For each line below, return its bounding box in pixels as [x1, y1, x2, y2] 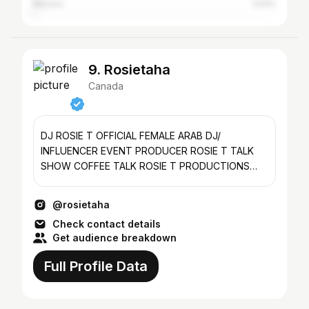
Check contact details [52, 218, 161, 230]
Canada [88, 80, 123, 92]
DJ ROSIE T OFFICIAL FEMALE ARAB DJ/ [41, 130, 139, 141]
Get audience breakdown [52, 232, 177, 243]
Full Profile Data [44, 258, 148, 275]
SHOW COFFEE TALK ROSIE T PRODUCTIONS [41, 160, 250, 172]
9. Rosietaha [88, 61, 170, 78]
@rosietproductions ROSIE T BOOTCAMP [41, 175, 229, 187]
